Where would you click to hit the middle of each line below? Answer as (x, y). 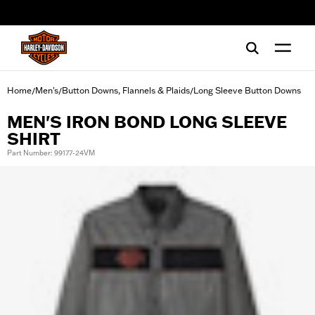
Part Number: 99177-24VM (51, 153)
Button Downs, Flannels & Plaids (126, 90)
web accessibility (58, 18)
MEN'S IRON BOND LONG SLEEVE (147, 122)
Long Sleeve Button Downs (247, 90)
